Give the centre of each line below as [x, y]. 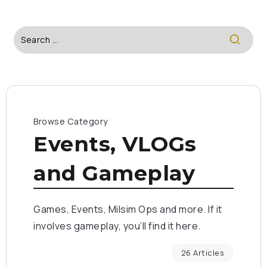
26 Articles [202, 253]
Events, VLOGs [115, 144]
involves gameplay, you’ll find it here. [117, 226]
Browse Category [71, 121]
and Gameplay [114, 173]
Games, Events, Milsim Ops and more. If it [128, 209]
